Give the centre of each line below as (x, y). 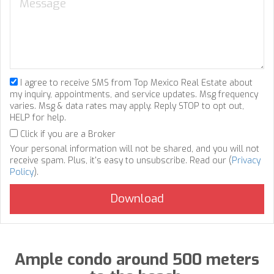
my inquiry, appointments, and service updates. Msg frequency (134, 94)
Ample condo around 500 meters (137, 259)
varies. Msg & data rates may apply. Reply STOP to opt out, (127, 106)
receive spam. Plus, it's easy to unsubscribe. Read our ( (121, 160)
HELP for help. (38, 117)
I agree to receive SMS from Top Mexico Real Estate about (135, 83)
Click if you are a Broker (67, 134)
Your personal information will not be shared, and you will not (135, 149)
